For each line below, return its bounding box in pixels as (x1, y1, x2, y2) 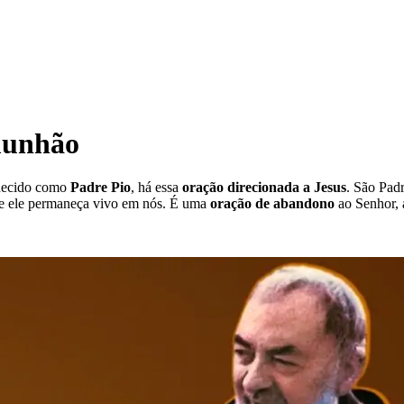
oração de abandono (210, 195, 335, 211)
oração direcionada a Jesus (182, 179, 346, 195)
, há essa (131, 179, 182, 195)
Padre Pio (70, 179, 131, 195)
